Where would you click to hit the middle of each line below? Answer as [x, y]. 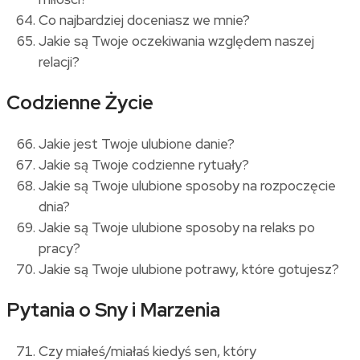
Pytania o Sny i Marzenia [113, 309]
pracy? [59, 248]
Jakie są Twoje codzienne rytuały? [144, 164]
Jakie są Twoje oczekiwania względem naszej [176, 41]
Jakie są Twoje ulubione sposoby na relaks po [177, 227]
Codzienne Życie [80, 102]
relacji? [59, 61]
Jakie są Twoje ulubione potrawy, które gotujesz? [189, 269]
